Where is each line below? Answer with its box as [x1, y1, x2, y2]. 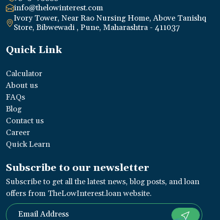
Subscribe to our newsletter [6, 162, 149, 175]
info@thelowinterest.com [14, 3, 103, 13]
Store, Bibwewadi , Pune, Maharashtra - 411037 [14, 23, 180, 33]
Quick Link [6, 44, 62, 57]
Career [6, 128, 30, 138]
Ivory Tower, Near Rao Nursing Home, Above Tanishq [14, 13, 206, 24]
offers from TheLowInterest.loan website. [6, 189, 152, 199]
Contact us [6, 116, 44, 126]
